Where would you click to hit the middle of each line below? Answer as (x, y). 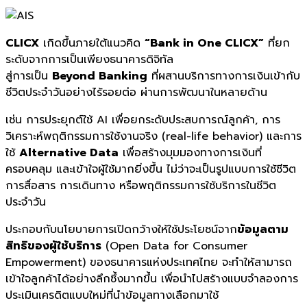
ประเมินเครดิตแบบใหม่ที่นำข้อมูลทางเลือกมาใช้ (112, 295)
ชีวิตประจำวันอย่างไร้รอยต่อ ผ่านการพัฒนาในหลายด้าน (136, 92)
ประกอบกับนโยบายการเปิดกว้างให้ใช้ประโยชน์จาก (121, 229)
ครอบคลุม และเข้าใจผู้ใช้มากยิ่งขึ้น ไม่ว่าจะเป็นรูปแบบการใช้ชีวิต (151, 169)
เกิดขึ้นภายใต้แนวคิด (92, 43)
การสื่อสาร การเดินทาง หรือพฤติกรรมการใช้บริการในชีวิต (141, 185)
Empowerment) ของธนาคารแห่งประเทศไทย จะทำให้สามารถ (149, 262)
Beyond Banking (100, 76)
